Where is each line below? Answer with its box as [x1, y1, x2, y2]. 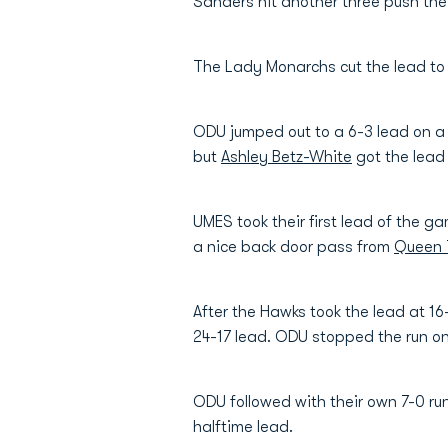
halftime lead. [193, 418, 293, 436]
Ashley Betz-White [221, 148, 352, 166]
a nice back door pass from [193, 238, 394, 256]
